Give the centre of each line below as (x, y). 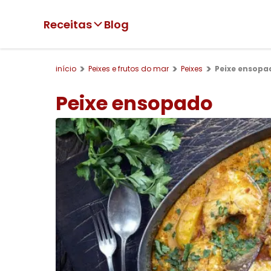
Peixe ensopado (134, 103)
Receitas (68, 24)
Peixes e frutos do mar (129, 68)
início (66, 68)
